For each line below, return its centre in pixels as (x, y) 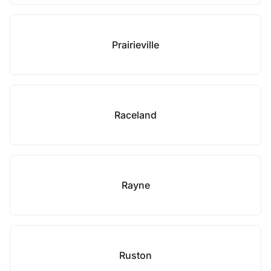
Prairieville (135, 45)
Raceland (135, 115)
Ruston (135, 255)
